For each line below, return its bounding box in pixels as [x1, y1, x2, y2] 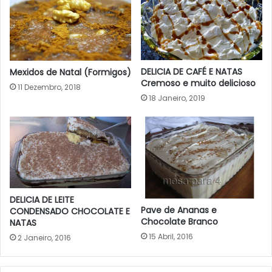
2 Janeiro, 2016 [18, 233, 71, 243]
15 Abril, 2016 [149, 231, 193, 242]
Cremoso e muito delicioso [141, 77, 256, 90]
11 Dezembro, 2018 [18, 82, 81, 93]
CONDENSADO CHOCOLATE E [10, 205, 130, 218]
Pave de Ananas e [141, 203, 217, 216]
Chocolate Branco [141, 215, 218, 228]
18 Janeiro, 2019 [149, 93, 205, 104]
